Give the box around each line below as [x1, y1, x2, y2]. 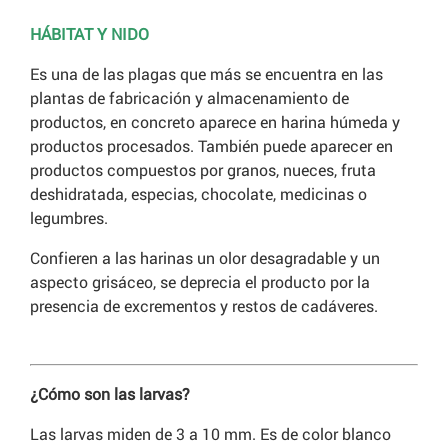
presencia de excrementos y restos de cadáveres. [30, 295, 378, 317]
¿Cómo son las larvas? [30, 383, 190, 405]
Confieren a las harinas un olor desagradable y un [30, 247, 380, 269]
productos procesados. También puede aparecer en [30, 135, 393, 157]
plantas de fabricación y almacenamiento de [30, 87, 349, 109]
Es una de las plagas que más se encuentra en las [30, 63, 383, 85]
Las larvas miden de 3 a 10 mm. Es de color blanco [30, 423, 391, 445]
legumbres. [30, 207, 108, 229]
